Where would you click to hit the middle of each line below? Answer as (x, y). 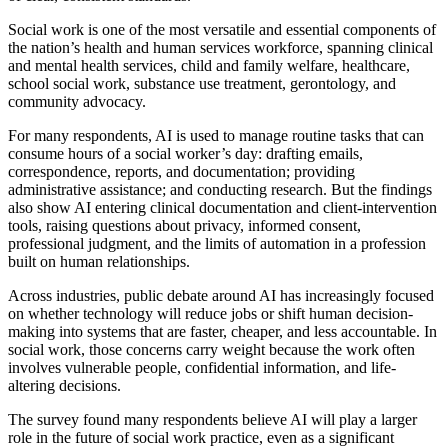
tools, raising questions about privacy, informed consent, (184, 225)
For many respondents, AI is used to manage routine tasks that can (216, 135)
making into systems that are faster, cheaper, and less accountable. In (222, 331)
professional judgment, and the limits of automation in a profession (217, 243)
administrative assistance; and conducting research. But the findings (220, 189)
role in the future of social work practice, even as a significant (201, 437)
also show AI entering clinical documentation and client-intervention (222, 207)
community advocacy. (77, 101)
